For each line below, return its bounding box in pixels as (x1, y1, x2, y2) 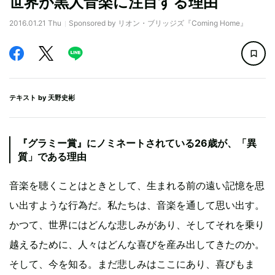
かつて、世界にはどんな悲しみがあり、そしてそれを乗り (9, 219, 265, 231)
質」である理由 (18, 150, 87, 163)
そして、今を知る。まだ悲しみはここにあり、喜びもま (9, 258, 255, 270)
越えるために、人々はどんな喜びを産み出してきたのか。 (9, 238, 265, 250)
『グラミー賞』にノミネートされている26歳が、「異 (18, 137, 257, 149)
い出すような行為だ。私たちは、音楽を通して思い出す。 (9, 199, 265, 211)
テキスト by (9, 93, 48, 102)
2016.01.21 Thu (9, 18, 61, 28)
